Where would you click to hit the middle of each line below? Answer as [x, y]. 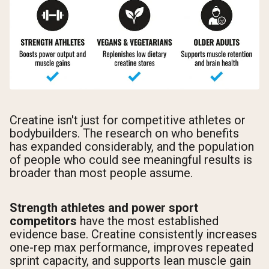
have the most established [148, 221]
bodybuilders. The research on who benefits [124, 134]
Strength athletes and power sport [104, 207]
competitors [43, 221]
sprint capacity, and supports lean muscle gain [130, 260]
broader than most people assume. [101, 173]
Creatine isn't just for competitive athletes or [128, 120]
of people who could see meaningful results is [131, 160]
